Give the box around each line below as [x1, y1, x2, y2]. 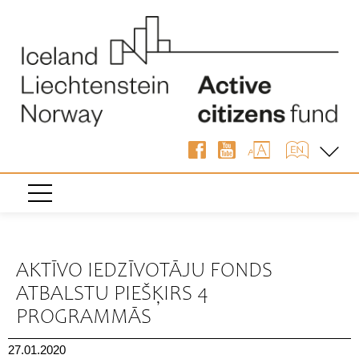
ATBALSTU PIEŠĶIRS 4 [16, 284, 208, 305]
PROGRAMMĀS [16, 307, 151, 329]
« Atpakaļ [8, 232, 51, 244]
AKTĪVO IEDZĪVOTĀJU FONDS [16, 260, 272, 282]
